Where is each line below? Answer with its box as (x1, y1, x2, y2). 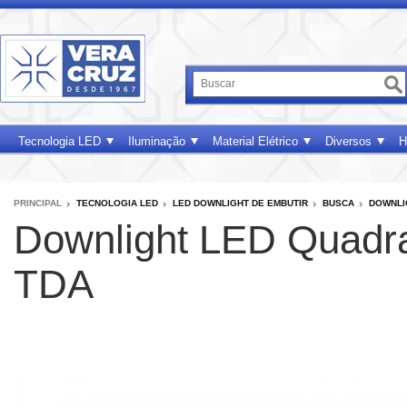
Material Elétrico (213, 134, 298, 148)
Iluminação (128, 134, 185, 148)
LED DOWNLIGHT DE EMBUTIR (173, 198, 308, 208)
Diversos (325, 134, 372, 148)
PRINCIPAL (14, 198, 62, 208)
